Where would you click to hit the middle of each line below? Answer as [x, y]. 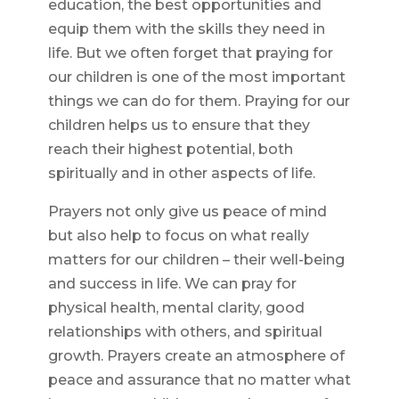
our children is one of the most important [196, 77]
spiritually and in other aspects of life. [181, 174]
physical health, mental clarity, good [176, 308]
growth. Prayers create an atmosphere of [196, 356]
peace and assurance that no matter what [199, 380]
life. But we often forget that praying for [190, 53]
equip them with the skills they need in [186, 29]
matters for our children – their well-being [196, 260]
